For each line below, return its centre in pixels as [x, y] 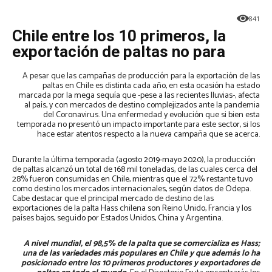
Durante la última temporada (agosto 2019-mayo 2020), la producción [134, 160]
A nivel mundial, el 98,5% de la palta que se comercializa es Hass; [142, 244]
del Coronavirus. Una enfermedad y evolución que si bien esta [151, 115]
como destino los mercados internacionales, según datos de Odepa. [131, 189]
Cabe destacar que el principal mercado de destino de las [113, 199]
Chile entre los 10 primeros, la [119, 36]
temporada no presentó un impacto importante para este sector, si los [138, 125]
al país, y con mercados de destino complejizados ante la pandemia [142, 106]
